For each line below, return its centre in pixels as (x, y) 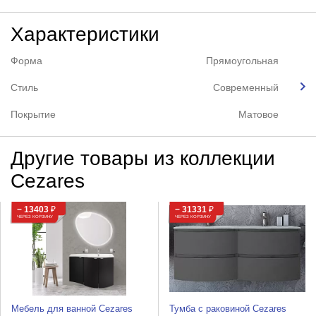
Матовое (259, 114)
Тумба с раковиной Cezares (227, 309)
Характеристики (85, 34)
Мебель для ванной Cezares (72, 309)
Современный (246, 87)
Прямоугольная (243, 60)
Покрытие (33, 114)
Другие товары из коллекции (142, 158)
